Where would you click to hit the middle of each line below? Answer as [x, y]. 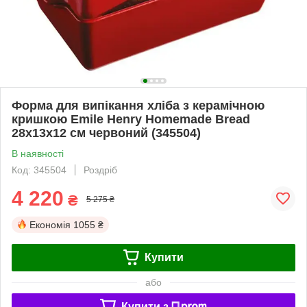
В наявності [38, 153]
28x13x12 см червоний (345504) [106, 133]
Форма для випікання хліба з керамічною [138, 105]
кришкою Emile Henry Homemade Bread [131, 119]
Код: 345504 [39, 170]
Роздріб [100, 170]
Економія [50, 224]
